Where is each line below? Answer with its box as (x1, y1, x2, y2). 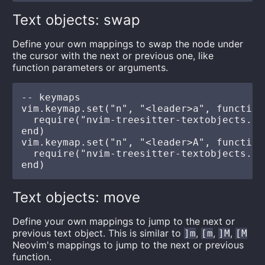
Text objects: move (12, 189, 141, 206)
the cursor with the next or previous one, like (12, 50, 214, 62)
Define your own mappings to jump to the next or (12, 215, 235, 227)
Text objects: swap (12, 11, 141, 28)
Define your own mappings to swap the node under (12, 38, 244, 50)
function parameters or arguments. (12, 62, 169, 73)
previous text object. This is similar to (12, 227, 185, 239)
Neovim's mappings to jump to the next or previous (12, 239, 244, 251)
